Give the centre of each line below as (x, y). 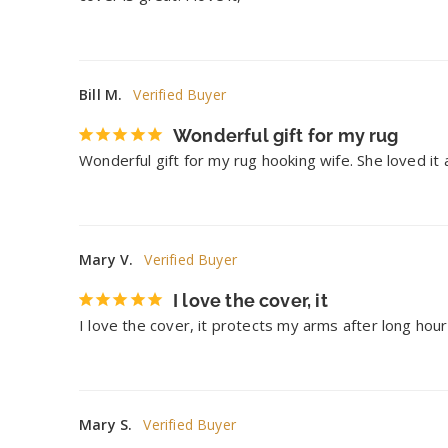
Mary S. (106, 425)
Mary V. (106, 260)
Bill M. (101, 95)
